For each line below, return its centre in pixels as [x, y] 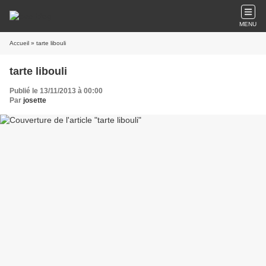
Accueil [19, 43]
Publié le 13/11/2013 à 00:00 [56, 91]
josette [35, 100]
